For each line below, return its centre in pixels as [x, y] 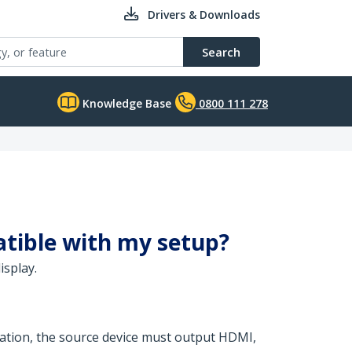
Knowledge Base [125, 103]
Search [221, 52]
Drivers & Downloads [204, 15]
